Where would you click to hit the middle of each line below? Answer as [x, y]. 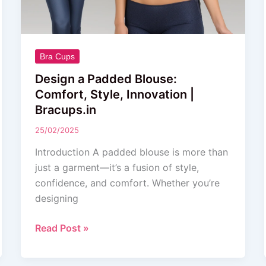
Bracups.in [65, 110]
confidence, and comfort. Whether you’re [127, 183]
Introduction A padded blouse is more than [131, 152]
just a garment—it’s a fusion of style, [117, 168]
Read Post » [62, 228]
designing [56, 199]
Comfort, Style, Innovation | [114, 94]
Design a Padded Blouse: [106, 79]
